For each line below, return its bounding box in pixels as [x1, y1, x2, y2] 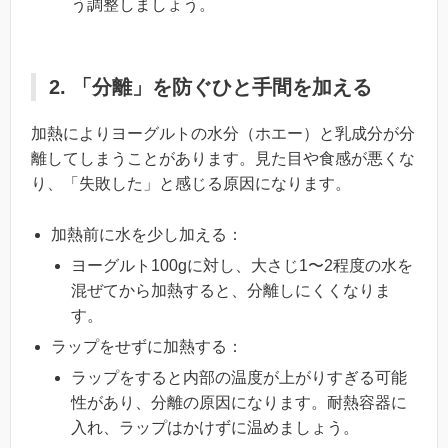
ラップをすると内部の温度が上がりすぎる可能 [71, 368, 407, 386]
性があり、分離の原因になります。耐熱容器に [71, 393, 407, 411]
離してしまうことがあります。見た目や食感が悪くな [31, 150, 415, 168]
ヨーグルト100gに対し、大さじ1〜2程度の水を [71, 256, 413, 274]
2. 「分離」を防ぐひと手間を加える [49, 76, 372, 99]
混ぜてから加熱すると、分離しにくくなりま [71, 281, 391, 299]
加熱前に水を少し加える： [51, 225, 243, 243]
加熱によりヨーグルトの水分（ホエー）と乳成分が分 [31, 125, 415, 143]
